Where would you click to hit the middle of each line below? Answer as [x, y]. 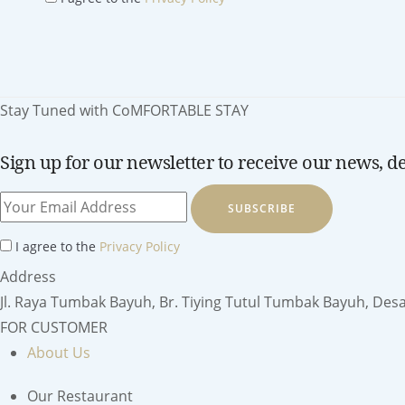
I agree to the [56, 246]
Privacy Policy [140, 246]
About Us [59, 352]
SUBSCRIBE [261, 208]
